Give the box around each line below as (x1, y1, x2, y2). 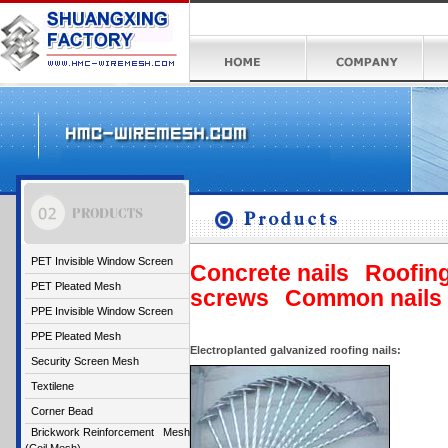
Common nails (285, 285, 442, 311)
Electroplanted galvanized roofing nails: (190, 344, 401, 356)
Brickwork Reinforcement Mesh (25, 426, 190, 438)
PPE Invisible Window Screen (25, 305, 173, 317)
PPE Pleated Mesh (25, 330, 121, 342)
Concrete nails (190, 260, 349, 286)
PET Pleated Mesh (25, 280, 121, 292)
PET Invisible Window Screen (25, 255, 173, 267)
